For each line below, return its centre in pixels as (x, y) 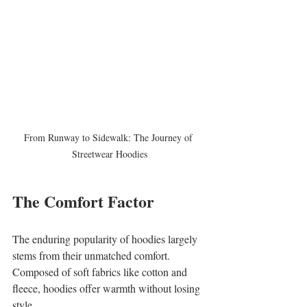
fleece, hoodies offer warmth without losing (108, 288)
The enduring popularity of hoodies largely (106, 238)
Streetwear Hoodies (110, 153)
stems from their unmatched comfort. (93, 255)
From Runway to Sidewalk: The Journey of (110, 137)
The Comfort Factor (83, 201)
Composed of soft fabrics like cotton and (101, 271)
